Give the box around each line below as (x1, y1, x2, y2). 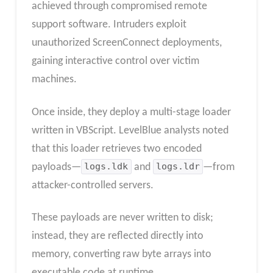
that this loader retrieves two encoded (31, 143, 202, 155)
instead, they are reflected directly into (31, 230, 204, 243)
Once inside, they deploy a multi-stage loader (31, 106, 231, 118)
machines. (31, 74, 77, 85)
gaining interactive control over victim (31, 55, 199, 67)
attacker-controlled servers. (31, 179, 154, 191)
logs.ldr (156, 161, 200, 172)
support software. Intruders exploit (31, 19, 186, 30)
